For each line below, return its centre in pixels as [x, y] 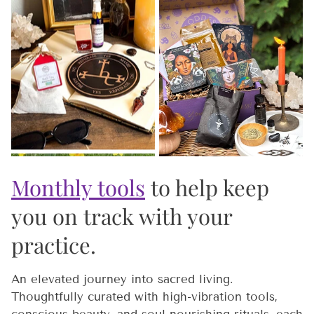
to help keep [207, 187]
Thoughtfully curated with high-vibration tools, [144, 297]
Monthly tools [78, 187]
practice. [54, 245]
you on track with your [122, 216]
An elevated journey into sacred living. [122, 280]
